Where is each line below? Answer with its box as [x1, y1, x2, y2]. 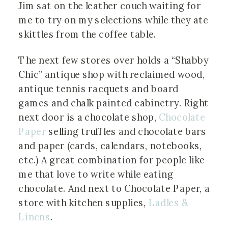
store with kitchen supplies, [18, 196, 149, 209]
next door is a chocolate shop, [18, 111, 159, 124]
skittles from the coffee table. [18, 28, 159, 41]
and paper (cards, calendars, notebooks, [18, 139, 203, 152]
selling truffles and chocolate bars [46, 125, 207, 138]
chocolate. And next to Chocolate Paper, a [18, 182, 210, 195]
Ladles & [148, 196, 189, 209]
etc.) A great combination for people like [18, 154, 205, 166]
